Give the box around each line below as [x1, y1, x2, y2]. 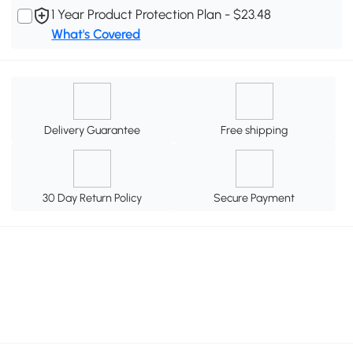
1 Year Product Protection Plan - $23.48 [51, 6, 272, 23]
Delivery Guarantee [44, 123, 141, 138]
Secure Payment [214, 191, 295, 206]
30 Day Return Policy [43, 191, 143, 206]
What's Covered [51, 26, 141, 43]
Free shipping [221, 123, 288, 138]
